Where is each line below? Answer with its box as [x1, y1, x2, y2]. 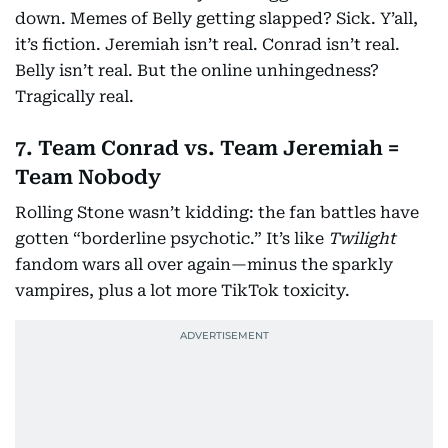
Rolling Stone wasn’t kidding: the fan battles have [15, 203, 419, 222]
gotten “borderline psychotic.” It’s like [15, 229, 328, 248]
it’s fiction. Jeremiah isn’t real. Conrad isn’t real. [15, 35, 400, 54]
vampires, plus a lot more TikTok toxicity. [15, 281, 350, 300]
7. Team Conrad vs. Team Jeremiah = [15, 136, 399, 160]
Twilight [328, 229, 396, 248]
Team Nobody [15, 165, 161, 189]
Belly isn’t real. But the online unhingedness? [15, 61, 379, 80]
